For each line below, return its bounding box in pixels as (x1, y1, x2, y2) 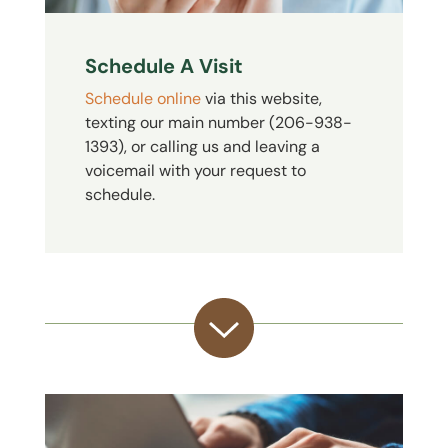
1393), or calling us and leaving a (84, 135, 320, 157)
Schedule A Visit (84, 52, 243, 79)
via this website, (200, 87, 322, 109)
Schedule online (84, 87, 201, 109)
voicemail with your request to (84, 159, 306, 181)
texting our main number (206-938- (84, 111, 352, 133)
